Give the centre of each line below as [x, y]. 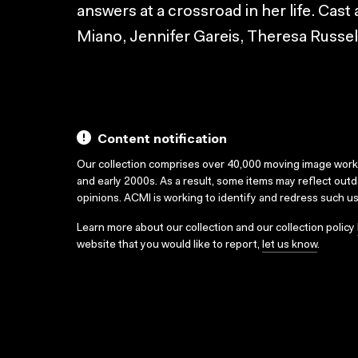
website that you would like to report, [169, 245]
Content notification [162, 140]
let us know [290, 245]
